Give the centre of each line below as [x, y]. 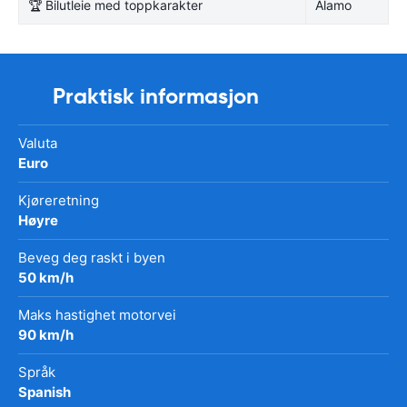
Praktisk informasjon [156, 96]
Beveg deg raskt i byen [92, 257]
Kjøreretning [59, 200]
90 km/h [46, 334]
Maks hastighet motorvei [97, 314]
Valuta [38, 143]
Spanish [45, 392]
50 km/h [46, 277]
